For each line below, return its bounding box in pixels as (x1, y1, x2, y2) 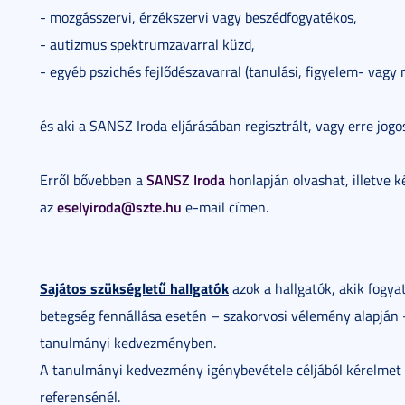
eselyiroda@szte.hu (57, 196, 182, 217)
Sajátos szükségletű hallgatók (40, 278, 229, 298)
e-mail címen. (182, 197, 268, 217)
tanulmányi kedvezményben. (40, 333, 216, 353)
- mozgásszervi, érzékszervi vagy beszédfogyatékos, (40, 7, 357, 27)
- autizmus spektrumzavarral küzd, (40, 34, 255, 54)
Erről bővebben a (40, 170, 146, 190)
